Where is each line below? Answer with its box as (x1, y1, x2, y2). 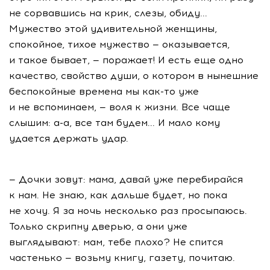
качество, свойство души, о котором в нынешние (9, 70, 259, 81)
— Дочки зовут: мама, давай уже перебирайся (9, 174, 243, 185)
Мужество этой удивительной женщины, (9, 23, 217, 34)
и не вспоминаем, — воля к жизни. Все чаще (9, 101, 230, 113)
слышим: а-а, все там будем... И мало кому (9, 117, 220, 128)
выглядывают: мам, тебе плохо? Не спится (9, 236, 223, 248)
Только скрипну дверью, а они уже (9, 221, 187, 232)
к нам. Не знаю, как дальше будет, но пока (9, 189, 227, 201)
